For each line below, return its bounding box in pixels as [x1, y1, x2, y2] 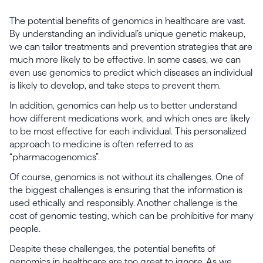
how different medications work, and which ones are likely [9, 113, 250, 123]
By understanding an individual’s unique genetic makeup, [9, 29, 245, 39]
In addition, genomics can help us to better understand [9, 100, 237, 110]
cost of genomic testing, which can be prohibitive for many [9, 211, 254, 221]
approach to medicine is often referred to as [9, 139, 193, 149]
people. [9, 224, 41, 234]
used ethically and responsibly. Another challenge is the [9, 198, 238, 208]
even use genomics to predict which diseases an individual [9, 68, 252, 77]
